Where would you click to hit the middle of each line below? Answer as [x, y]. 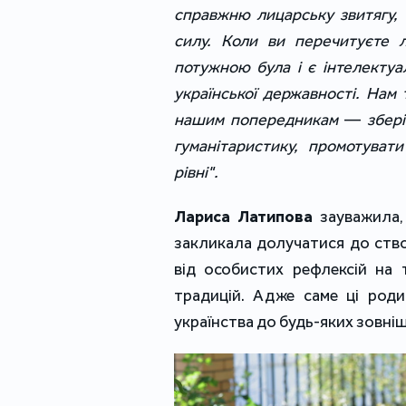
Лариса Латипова [243, 217]
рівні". [196, 173]
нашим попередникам [259, 120]
